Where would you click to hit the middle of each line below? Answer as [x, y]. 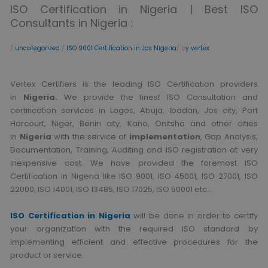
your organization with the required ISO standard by [134, 229]
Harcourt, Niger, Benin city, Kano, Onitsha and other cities [134, 123]
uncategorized [39, 48]
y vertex [198, 48]
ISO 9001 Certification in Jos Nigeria [122, 48]
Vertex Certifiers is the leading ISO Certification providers [134, 84]
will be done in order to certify [194, 216]
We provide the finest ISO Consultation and [161, 97]
